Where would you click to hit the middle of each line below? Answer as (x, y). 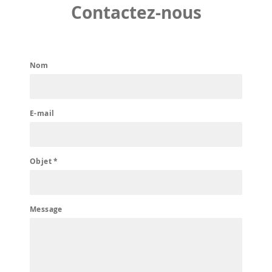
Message (46, 209)
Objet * (44, 161)
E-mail (42, 113)
